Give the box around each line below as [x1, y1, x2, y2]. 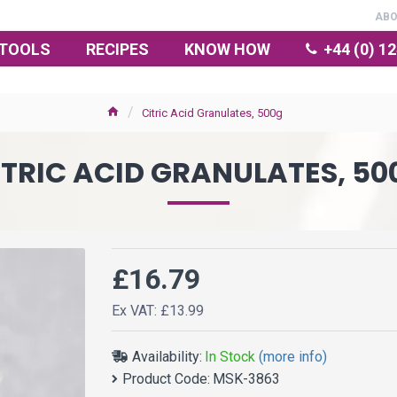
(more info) [259, 347, 327, 365]
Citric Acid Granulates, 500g [141, 105, 283, 120]
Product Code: [122, 370, 210, 387]
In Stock [205, 347, 255, 365]
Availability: [132, 347, 202, 365]
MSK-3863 [213, 370, 280, 387]
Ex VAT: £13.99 [112, 302, 204, 319]
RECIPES [86, 39, 149, 58]
